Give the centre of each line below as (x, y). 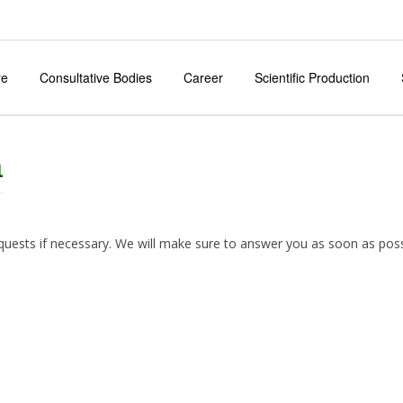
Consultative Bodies (96, 77)
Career (203, 77)
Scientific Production (312, 77)
